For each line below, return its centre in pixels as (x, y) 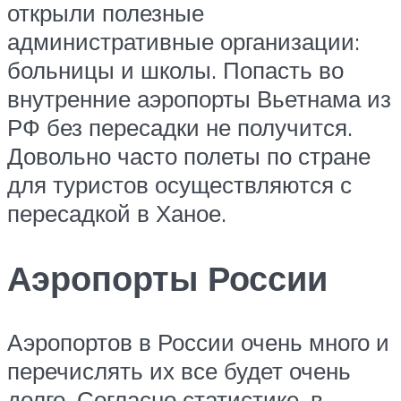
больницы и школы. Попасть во (175, 69)
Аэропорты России (167, 277)
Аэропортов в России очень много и (198, 342)
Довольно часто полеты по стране (189, 155)
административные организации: (183, 41)
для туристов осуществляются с (179, 184)
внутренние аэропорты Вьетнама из (199, 98)
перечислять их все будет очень (179, 371)
